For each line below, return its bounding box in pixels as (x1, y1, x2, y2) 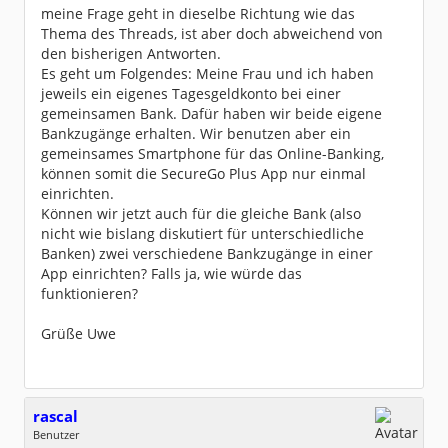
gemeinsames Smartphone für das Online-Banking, (41, 144, 384, 163)
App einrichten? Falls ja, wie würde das (41, 264, 302, 283)
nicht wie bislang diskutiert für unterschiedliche (41, 224, 364, 243)
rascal (33, 406, 78, 427)
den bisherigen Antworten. (41, 44, 221, 63)
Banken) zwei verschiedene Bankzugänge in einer (41, 244, 373, 263)
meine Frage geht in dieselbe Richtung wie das (41, 4, 355, 23)
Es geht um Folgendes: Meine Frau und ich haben (41, 64, 374, 83)
